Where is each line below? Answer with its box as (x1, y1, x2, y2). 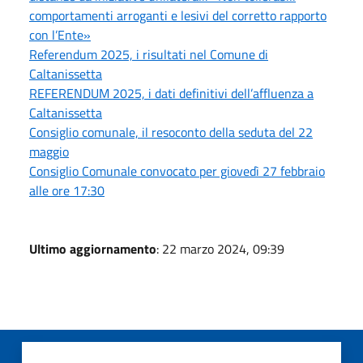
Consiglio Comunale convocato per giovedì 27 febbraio (29, 160, 325, 181)
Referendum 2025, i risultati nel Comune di (29, 44, 268, 64)
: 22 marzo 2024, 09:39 (156, 238, 284, 258)
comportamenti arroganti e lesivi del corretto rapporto (29, 5, 327, 25)
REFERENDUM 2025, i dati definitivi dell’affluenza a (29, 83, 314, 103)
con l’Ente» (29, 24, 91, 45)
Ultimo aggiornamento (29, 238, 156, 258)
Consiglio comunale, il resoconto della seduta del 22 (29, 122, 313, 142)
